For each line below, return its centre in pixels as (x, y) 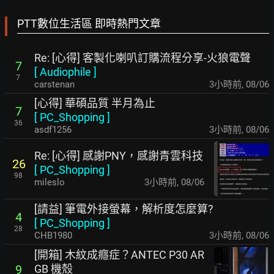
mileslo (50, 183)
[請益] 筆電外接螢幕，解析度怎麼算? (124, 209)
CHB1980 (53, 235)
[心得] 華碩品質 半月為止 (95, 103)
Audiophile (65, 72)
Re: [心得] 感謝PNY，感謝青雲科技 (119, 156)
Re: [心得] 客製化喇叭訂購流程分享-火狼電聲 (143, 57)
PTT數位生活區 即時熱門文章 (89, 23)
